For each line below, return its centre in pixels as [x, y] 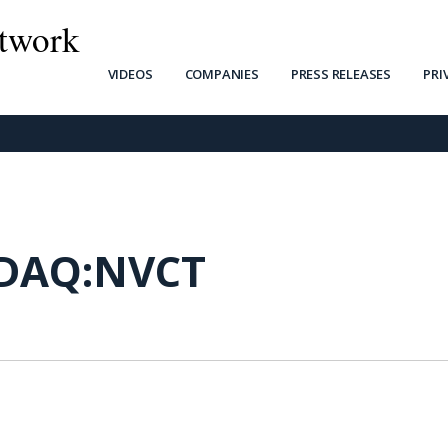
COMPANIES [221, 74]
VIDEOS [130, 74]
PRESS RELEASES [341, 74]
